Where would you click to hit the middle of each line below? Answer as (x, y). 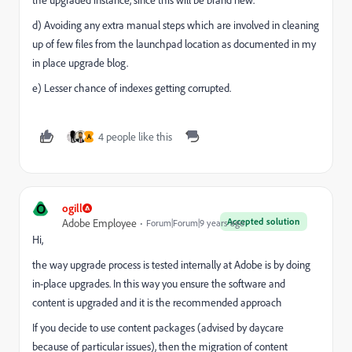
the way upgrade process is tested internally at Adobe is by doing (171, 264)
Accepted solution (264, 221)
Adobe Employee (99, 223)
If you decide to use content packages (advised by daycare (158, 327)
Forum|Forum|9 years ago (195, 223)
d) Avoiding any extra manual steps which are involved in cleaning (176, 25)
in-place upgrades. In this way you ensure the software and (159, 283)
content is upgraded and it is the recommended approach (157, 302)
